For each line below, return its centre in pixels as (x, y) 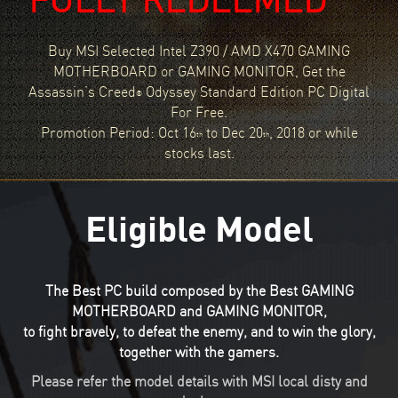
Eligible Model (199, 228)
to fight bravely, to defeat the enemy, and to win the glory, (199, 331)
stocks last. (199, 152)
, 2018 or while (313, 131)
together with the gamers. (199, 352)
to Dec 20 (232, 131)
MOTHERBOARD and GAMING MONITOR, (199, 311)
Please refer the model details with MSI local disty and (199, 381)
